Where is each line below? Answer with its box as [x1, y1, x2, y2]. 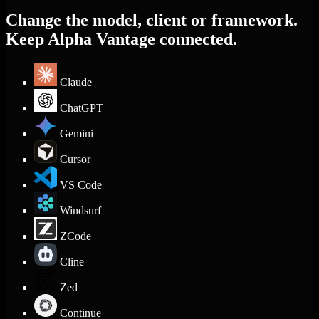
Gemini [60, 127, 93, 140]
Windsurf [60, 204, 101, 216]
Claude [60, 75, 92, 88]
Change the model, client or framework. [6, 10, 298, 29]
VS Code [60, 178, 102, 191]
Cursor [60, 152, 90, 165]
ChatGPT [60, 101, 103, 114]
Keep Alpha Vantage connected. [6, 29, 237, 48]
